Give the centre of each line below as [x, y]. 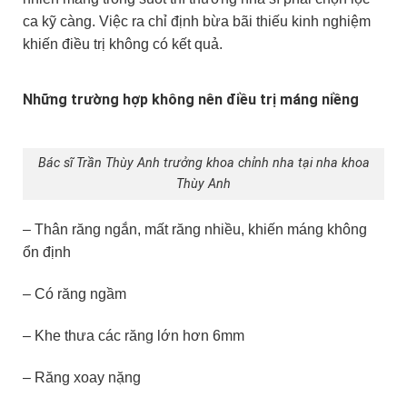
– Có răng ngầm [74, 294]
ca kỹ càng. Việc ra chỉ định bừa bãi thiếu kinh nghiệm [197, 21]
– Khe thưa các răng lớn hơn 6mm [134, 335]
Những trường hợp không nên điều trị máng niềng [191, 99]
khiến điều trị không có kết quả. [124, 44]
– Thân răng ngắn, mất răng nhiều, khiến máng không [195, 230]
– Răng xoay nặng [82, 377]
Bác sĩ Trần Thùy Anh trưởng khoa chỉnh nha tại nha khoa [203, 164]
